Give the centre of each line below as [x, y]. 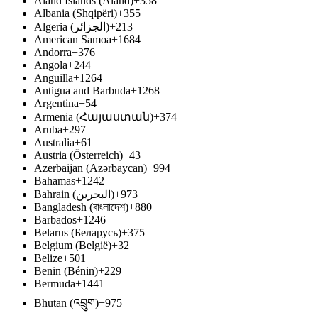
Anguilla [54, 78]
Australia [54, 142]
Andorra [53, 52]
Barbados [55, 220]
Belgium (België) [73, 245]
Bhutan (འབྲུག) [66, 303]
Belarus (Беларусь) [78, 232]
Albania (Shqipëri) [76, 13]
